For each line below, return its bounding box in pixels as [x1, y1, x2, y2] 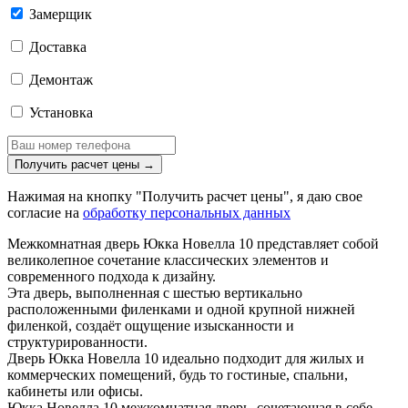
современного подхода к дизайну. [7, 269, 216, 285]
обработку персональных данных [83, 205, 291, 221]
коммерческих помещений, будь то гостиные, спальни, [7, 367, 348, 383]
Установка [25, 105, 93, 121]
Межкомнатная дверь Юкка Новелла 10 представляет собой [7, 236, 379, 252]
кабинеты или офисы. [7, 383, 143, 400]
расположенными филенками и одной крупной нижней [7, 301, 355, 318]
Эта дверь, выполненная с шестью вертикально [7, 285, 302, 301]
